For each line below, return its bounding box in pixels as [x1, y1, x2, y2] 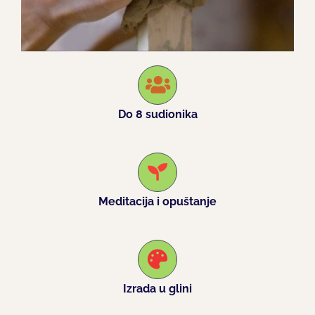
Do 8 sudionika [117, 107, 198, 121]
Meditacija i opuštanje [98, 195, 217, 209]
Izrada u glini [123, 282, 192, 296]
